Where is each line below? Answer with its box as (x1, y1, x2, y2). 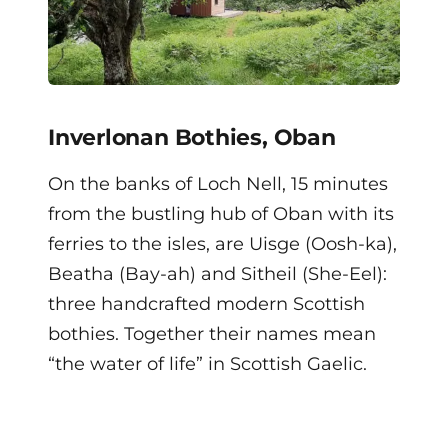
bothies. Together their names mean (48, 322, 376, 345)
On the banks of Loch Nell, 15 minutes (48, 172, 388, 195)
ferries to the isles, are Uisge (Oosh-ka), (48, 232, 397, 255)
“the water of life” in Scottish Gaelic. (48, 352, 367, 375)
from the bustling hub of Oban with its (48, 202, 394, 225)
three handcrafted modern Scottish (48, 292, 365, 315)
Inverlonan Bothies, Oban (48, 123, 336, 151)
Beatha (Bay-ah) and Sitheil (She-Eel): (48, 262, 387, 285)
